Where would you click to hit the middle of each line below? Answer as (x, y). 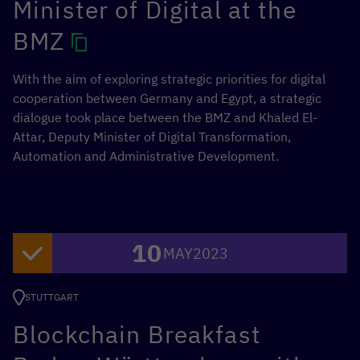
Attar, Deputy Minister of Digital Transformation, (152, 137)
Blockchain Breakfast (137, 334)
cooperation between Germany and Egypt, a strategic (167, 98)
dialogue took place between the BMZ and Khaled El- (165, 118)
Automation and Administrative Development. (146, 156)
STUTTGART (52, 297)
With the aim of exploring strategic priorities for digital (169, 79)
